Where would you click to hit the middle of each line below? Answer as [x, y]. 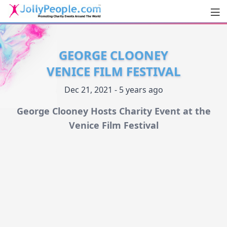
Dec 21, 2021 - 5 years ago [113, 90]
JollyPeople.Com [61, 29]
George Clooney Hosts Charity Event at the [113, 111]
